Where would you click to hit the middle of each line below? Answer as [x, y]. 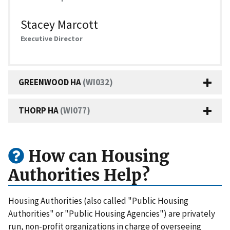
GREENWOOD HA [51, 82]
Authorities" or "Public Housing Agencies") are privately [112, 213]
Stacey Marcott [59, 24]
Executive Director [52, 38]
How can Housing [97, 156]
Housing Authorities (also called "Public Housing [98, 200]
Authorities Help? [79, 175]
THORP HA [39, 111]
